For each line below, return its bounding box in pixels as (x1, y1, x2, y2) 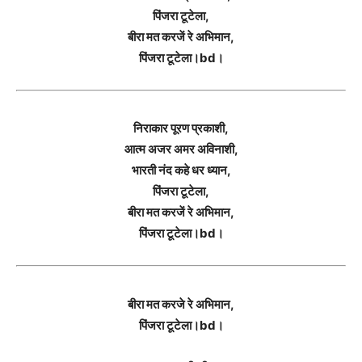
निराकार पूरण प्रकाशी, (133, 120, 229, 136)
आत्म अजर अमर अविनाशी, (124, 141, 238, 157)
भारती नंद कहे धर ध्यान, (131, 162, 231, 178)
